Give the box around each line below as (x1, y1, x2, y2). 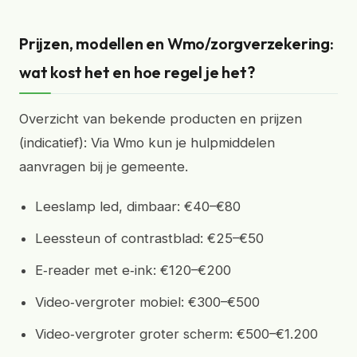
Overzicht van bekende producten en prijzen (19, 111, 302, 127)
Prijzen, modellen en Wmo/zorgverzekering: (19, 33, 334, 53)
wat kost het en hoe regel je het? (19, 62, 255, 82)
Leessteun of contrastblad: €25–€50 (35, 230, 264, 246)
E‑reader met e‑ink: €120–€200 (35, 262, 231, 278)
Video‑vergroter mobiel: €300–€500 (35, 294, 260, 310)
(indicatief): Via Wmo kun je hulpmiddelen (19, 135, 275, 151)
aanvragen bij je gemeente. (19, 159, 188, 175)
